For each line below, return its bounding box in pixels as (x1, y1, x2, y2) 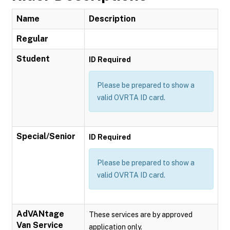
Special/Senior (16, 131, 75, 141)
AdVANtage (16, 209, 64, 219)
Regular (16, 34, 48, 44)
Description (89, 14, 136, 24)
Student (16, 54, 50, 64)
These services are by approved (89, 210, 193, 219)
